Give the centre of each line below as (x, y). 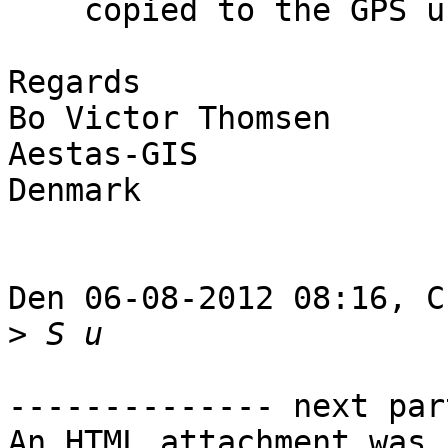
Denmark (74, 190)
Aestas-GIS (103, 154)
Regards (74, 82)
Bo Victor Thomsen (169, 118)
